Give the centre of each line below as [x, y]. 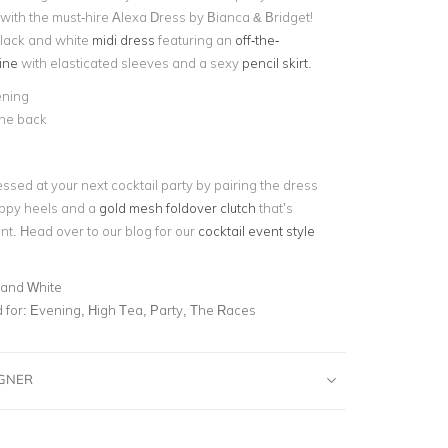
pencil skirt [274, 63]
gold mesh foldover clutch [177, 207]
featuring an [193, 40]
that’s [274, 207]
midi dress [123, 40]
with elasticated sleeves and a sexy [129, 63]
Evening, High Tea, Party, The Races [142, 309]
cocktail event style [256, 230]
